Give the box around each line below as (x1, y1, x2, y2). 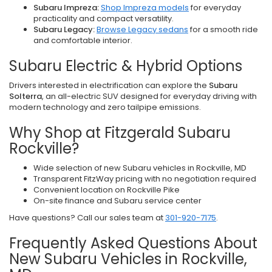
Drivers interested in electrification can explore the (9, 79, 209, 91)
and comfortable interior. (33, 34, 132, 46)
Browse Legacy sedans (97, 23, 188, 35)
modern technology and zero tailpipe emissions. (9, 101, 201, 113)
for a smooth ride (188, 23, 258, 35)
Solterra (9, 90, 42, 102)
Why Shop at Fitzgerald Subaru (9, 122, 231, 143)
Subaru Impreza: (33, 1, 99, 13)
